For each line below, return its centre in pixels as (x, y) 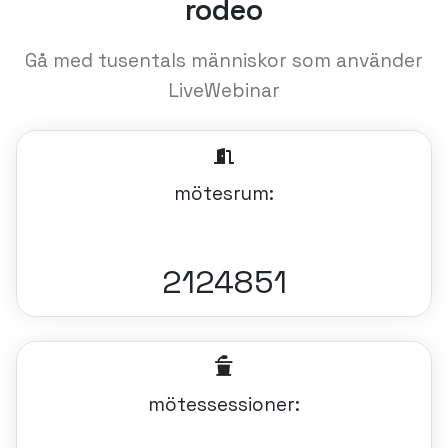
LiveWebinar (224, 90)
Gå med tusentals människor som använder (224, 60)
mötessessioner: (224, 404)
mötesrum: (224, 193)
